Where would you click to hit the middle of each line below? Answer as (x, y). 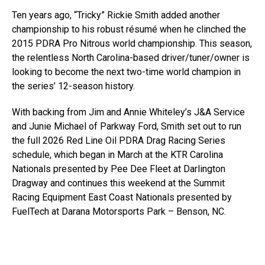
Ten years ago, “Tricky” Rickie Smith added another (116, 15)
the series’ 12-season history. (73, 86)
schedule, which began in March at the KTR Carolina (117, 155)
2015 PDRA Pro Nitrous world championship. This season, (132, 43)
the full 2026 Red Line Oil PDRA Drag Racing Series (119, 140)
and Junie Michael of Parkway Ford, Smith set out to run (127, 126)
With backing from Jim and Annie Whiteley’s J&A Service (128, 112)
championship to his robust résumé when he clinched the (129, 29)
